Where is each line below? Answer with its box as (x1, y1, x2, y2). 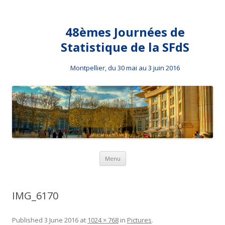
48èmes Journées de (65, 24, 185, 40)
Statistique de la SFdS (61, 39, 189, 55)
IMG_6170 (12, 189, 58, 203)
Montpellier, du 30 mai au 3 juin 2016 (70, 63, 180, 72)
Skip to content (126, 150, 175, 160)
